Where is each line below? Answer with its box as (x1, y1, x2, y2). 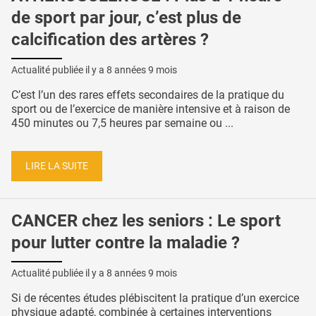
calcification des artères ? (11, 30, 209, 50)
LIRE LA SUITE (25, 159, 88, 172)
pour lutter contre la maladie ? (11, 233, 240, 253)
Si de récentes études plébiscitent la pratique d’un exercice (11, 291, 299, 305)
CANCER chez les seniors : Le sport (11, 211, 281, 231)
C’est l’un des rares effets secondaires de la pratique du (11, 87, 284, 102)
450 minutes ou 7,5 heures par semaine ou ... (11, 116, 233, 130)
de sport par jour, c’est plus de (11, 8, 241, 28)
